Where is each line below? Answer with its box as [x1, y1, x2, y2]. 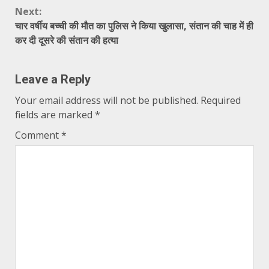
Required [201, 93, 241, 107]
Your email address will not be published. [15, 93, 198, 107]
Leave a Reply [15, 71, 91, 86]
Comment [15, 128, 61, 142]
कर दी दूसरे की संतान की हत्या [15, 33, 118, 47]
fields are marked [15, 107, 95, 121]
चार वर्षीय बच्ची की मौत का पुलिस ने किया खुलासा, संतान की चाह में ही [15, 19, 253, 32]
